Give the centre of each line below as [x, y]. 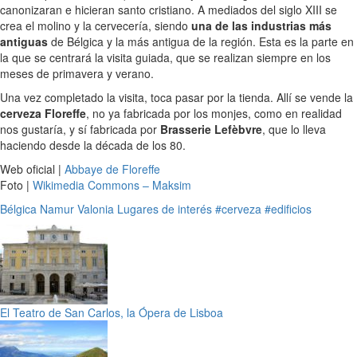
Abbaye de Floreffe [112, 169]
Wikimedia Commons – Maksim [112, 184]
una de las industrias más [261, 25]
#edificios [288, 208]
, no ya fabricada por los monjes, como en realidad [214, 113]
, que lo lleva [294, 129]
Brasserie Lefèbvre [211, 129]
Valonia [96, 208]
